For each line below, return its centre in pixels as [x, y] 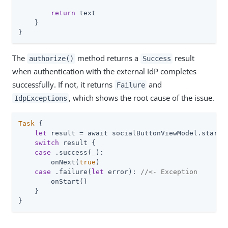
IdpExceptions [40, 98]
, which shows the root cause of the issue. [142, 98]
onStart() [53, 181]
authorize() [51, 59]
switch [47, 143]
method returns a [108, 58]
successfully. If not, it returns [63, 84]
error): [122, 172]
